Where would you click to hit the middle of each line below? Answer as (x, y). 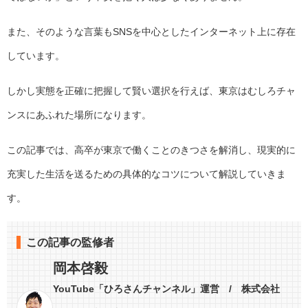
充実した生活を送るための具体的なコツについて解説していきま (146, 174)
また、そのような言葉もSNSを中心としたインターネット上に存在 (151, 31)
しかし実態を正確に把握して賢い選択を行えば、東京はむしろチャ (151, 90)
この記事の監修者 (70, 242)
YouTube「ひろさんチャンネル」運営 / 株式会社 (167, 288)
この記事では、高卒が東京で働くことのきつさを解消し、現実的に (151, 150)
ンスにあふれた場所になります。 (79, 114)
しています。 (36, 55)
